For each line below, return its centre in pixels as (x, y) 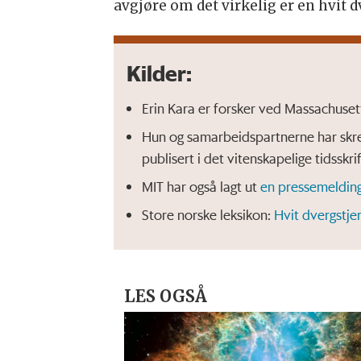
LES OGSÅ (165, 297)
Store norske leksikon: (207, 214)
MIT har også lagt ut (201, 186)
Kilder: (159, 73)
